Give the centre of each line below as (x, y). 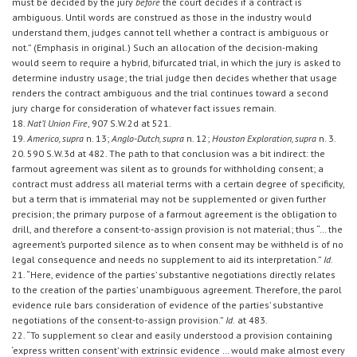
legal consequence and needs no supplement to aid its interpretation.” (168, 260)
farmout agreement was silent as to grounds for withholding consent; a (168, 169)
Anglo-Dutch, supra (148, 139)
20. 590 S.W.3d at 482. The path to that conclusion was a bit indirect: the (169, 154)
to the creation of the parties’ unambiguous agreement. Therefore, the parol (177, 290)
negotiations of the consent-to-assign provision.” (119, 320)
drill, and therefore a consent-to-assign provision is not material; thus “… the (177, 229)
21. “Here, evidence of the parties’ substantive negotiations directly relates (174, 275)
